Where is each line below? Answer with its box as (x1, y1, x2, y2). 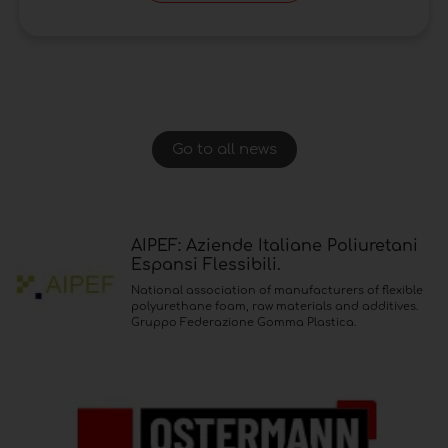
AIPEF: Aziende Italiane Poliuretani (131, 236, 418, 255)
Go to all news (171, 140, 277, 158)
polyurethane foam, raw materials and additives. (131, 299, 418, 313)
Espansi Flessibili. (131, 255, 281, 274)
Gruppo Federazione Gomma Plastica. (131, 315, 356, 329)
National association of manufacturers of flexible (131, 283, 423, 297)
